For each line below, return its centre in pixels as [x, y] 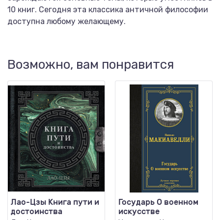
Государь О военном [158, 202]
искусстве [139, 211]
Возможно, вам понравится [91, 65]
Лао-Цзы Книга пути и [55, 202]
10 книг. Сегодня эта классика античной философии [108, 10]
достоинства [37, 211]
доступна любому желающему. [67, 21]
